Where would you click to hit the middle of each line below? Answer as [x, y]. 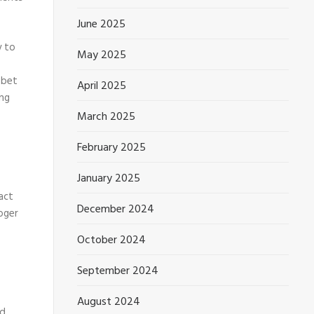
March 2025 [107, 117]
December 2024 [116, 210]
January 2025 [109, 179]
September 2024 [118, 271]
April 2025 [102, 86]
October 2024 [112, 240]
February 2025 [112, 148]
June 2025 [102, 25]
